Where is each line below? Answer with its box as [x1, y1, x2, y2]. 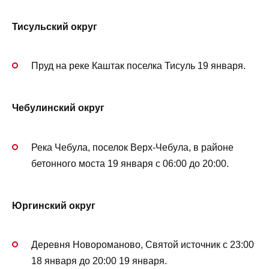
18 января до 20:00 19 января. [31, 256, 167, 267]
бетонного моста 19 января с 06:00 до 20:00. [31, 158, 229, 169]
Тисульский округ [12, 21, 97, 32]
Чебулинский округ [12, 103, 104, 113]
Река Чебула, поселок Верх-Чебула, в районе [31, 142, 234, 153]
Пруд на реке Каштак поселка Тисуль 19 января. [31, 61, 246, 71]
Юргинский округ [12, 200, 95, 211]
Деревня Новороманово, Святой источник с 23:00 [31, 240, 254, 250]
